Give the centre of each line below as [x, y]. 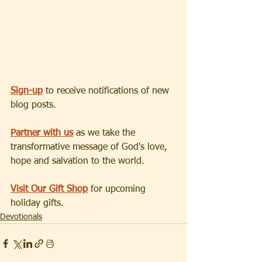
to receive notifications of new [107, 92]
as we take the [106, 134]
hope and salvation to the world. [77, 162]
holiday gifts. [37, 204]
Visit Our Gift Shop [49, 190]
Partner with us [42, 134]
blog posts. [33, 106]
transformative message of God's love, [90, 148]
